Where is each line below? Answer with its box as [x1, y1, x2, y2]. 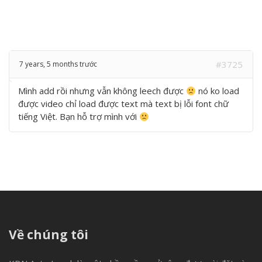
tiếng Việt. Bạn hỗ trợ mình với [18, 111, 139, 122]
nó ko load [196, 85, 240, 96]
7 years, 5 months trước [19, 59, 97, 69]
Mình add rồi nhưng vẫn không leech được [18, 85, 186, 96]
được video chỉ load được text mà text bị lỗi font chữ [18, 98, 229, 109]
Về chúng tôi [9, 226, 88, 243]
